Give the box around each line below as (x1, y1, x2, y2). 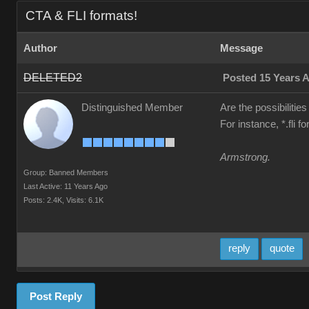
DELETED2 (23, 72, 82, 83)
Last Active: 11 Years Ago (23, 182, 108, 190)
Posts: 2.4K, (23, 196, 64, 204)
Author (23, 43, 57, 54)
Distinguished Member (81, 102, 183, 113)
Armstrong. (220, 152, 270, 163)
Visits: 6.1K (66, 196, 103, 204)
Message (220, 43, 263, 54)
